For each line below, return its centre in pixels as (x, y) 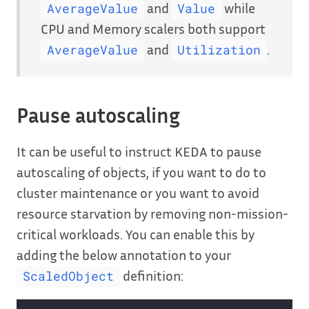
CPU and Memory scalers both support (153, 28)
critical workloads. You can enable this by (136, 233)
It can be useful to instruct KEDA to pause (139, 151)
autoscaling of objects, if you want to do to (141, 171)
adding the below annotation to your (124, 254)
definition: (151, 275)
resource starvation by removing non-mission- (152, 213)
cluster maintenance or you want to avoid (138, 192)
